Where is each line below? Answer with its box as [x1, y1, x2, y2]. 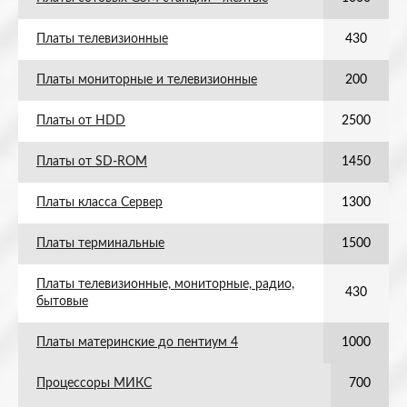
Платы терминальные [36, 237, 164, 250]
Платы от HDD [36, 114, 125, 127]
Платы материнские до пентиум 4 [36, 336, 238, 349]
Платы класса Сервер [36, 196, 163, 209]
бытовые [36, 295, 88, 308]
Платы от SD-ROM [36, 155, 147, 168]
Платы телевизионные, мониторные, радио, [36, 278, 294, 291]
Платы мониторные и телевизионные [36, 74, 257, 86]
